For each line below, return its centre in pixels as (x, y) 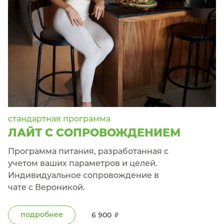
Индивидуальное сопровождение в (83, 175)
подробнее (42, 214)
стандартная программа (59, 119)
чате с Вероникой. (46, 187)
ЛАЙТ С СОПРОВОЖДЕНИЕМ (94, 133)
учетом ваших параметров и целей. (83, 163)
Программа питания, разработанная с (88, 151)
